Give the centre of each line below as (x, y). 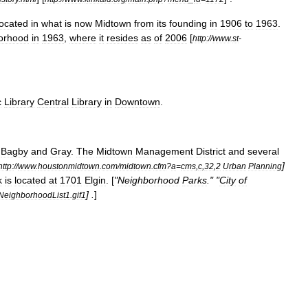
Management (164, 151)
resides (122, 38)
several (263, 151)
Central (53, 102)
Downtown (137, 102)
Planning (265, 166)
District (211, 151)
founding (188, 23)
